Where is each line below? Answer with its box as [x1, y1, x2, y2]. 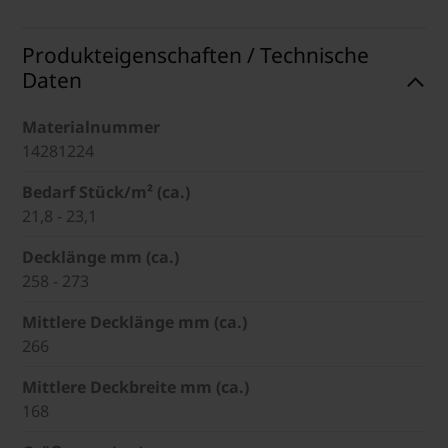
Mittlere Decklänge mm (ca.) [22, 310, 247, 333]
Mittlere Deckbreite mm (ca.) [22, 375, 249, 398]
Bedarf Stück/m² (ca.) [22, 180, 190, 203]
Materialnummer [22, 115, 160, 138]
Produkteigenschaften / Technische [22, 40, 369, 69]
